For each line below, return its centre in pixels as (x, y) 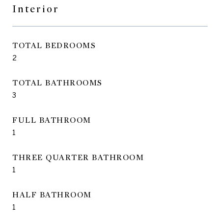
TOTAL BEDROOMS (54, 45)
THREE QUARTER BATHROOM (78, 157)
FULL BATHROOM (52, 120)
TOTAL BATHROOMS (57, 83)
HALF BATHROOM (52, 195)
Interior (36, 9)
